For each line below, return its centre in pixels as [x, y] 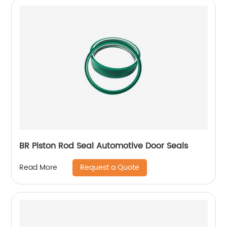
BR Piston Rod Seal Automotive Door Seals [104, 146]
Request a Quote [110, 167]
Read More [39, 168]
